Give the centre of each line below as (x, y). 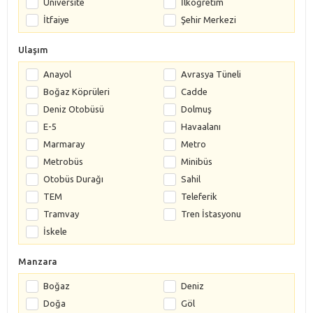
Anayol (57, 74)
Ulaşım (33, 49)
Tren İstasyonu (211, 213)
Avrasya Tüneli (211, 74)
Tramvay (61, 213)
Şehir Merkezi (209, 19)
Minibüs (197, 161)
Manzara (38, 261)
